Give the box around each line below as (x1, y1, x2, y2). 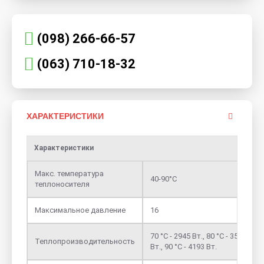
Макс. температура (35, 169, 104, 178)
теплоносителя (35, 180, 90, 189)
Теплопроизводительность (35, 237, 135, 246)
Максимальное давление (35, 206, 126, 214)
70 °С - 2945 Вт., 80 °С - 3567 (150, 232, 246, 240)
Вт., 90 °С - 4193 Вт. (150, 242, 217, 251)
